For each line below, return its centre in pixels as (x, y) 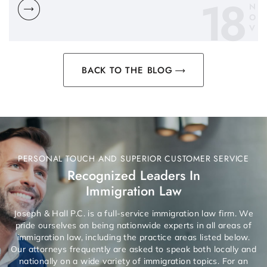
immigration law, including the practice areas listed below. (133, 237)
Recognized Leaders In (133, 175)
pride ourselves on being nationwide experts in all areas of (133, 225)
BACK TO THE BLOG (127, 70)
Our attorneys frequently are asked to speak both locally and (133, 249)
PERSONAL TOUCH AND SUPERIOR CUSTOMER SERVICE (133, 158)
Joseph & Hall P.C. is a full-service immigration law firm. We (133, 213)
